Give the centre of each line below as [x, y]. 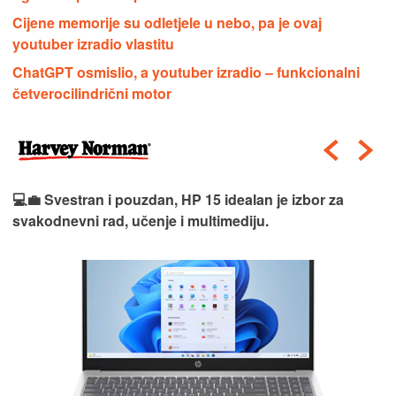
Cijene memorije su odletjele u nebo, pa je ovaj [167, 23]
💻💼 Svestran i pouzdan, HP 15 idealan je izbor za [178, 200]
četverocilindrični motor [92, 94]
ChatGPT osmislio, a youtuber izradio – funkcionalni [186, 72]
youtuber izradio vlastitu [93, 44]
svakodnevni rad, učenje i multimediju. [141, 221]
